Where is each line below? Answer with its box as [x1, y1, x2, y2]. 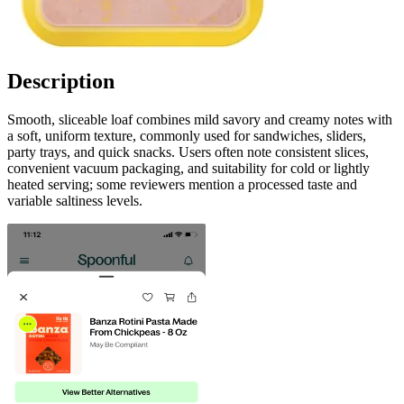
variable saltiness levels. [7, 192, 142, 208]
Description [7, 69, 115, 93]
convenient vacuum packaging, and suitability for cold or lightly [7, 160, 370, 176]
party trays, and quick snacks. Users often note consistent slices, [7, 143, 369, 160]
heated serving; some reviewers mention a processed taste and [7, 176, 357, 192]
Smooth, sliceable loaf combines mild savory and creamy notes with [7, 111, 392, 127]
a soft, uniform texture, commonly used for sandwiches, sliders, [7, 127, 366, 143]
